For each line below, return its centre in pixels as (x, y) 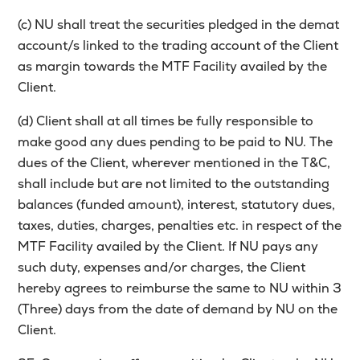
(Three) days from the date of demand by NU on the (178, 309)
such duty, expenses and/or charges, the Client (162, 268)
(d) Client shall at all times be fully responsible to (166, 121)
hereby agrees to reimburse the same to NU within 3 (180, 288)
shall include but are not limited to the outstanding (174, 184)
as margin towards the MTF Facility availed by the (173, 67)
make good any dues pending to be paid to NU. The (176, 142)
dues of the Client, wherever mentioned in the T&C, (174, 163)
